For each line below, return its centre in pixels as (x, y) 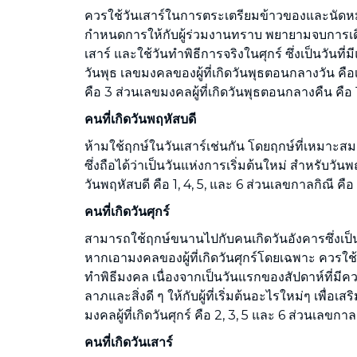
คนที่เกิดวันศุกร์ (127, 211)
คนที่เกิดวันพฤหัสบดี (140, 119)
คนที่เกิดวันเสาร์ (129, 342)
